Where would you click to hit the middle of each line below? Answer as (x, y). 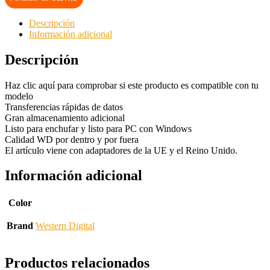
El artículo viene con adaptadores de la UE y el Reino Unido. (121, 150)
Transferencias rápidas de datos (64, 107)
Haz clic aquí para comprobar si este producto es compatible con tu (132, 85)
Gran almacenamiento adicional (65, 118)
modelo (19, 96)
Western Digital (65, 226)
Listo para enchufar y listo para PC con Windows (98, 128)
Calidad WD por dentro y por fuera (72, 139)
